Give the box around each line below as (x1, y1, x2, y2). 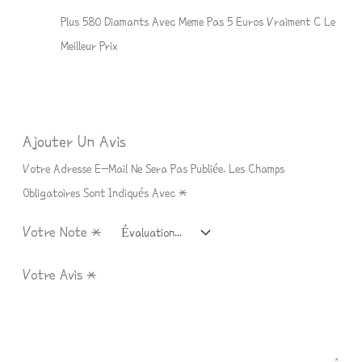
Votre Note (23, 223, 92, 240)
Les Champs (229, 162, 285, 175)
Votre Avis (23, 267, 87, 284)
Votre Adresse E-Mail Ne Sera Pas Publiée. (23, 162, 226, 175)
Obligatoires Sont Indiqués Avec (23, 186, 179, 200)
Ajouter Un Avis (23, 132, 127, 150)
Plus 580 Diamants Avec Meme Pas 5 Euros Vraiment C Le (60, 15, 335, 28)
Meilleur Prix (60, 39, 118, 53)
